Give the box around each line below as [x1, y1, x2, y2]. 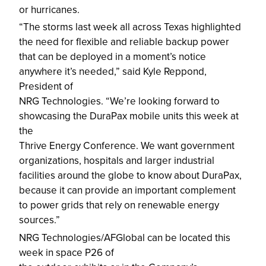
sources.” [19, 214, 61, 227]
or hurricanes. [19, 3, 80, 16]
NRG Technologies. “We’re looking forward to [19, 95, 220, 108]
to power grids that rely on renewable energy [19, 199, 220, 212]
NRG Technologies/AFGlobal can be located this [19, 231, 231, 244]
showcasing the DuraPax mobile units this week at [19, 110, 239, 123]
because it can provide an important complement [19, 184, 236, 197]
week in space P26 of [19, 246, 115, 259]
